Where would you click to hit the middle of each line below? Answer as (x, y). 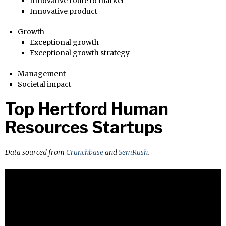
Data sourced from (36, 152)
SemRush (133, 152)
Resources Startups (84, 127)
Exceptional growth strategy (80, 53)
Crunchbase (85, 152)
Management (41, 73)
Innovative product (64, 11)
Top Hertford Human (87, 109)
